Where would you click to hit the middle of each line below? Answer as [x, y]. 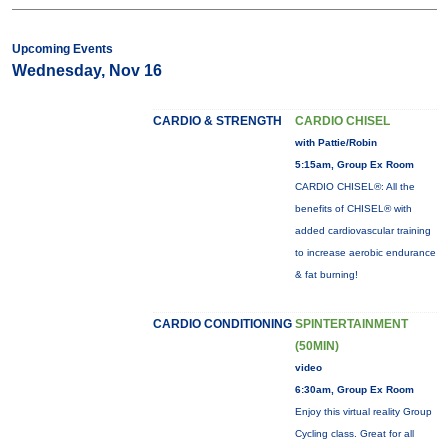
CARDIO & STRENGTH [217, 121]
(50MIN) [316, 346]
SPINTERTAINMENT [351, 324]
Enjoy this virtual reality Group [363, 411]
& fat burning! [326, 274]
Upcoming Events [62, 49]
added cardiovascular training [362, 230]
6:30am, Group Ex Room [354, 389]
